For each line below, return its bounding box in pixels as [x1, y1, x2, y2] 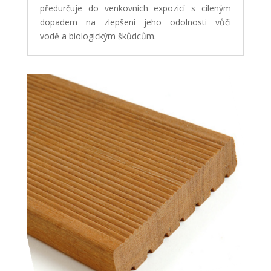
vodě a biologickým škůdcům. [39, 30, 156, 42]
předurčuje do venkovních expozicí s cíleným [39, 2, 232, 14]
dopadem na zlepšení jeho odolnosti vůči [39, 16, 232, 28]
